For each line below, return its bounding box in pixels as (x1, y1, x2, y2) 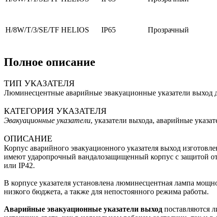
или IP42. (4, 161, 35, 170)
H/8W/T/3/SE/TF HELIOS (5, 26, 89, 34)
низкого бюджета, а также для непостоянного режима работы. (4, 187, 209, 196)
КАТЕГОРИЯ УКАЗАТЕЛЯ (4, 106, 107, 116)
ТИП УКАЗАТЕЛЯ (4, 78, 75, 88)
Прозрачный (148, 26, 189, 34)
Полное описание (4, 56, 95, 69)
